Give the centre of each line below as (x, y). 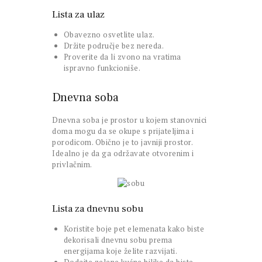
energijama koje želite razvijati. (120, 251)
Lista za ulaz (78, 15)
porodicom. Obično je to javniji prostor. (122, 142)
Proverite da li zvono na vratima (122, 57)
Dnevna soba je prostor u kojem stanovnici (130, 120)
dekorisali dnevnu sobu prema (118, 240)
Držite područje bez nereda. (113, 46)
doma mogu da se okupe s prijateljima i (123, 131)
